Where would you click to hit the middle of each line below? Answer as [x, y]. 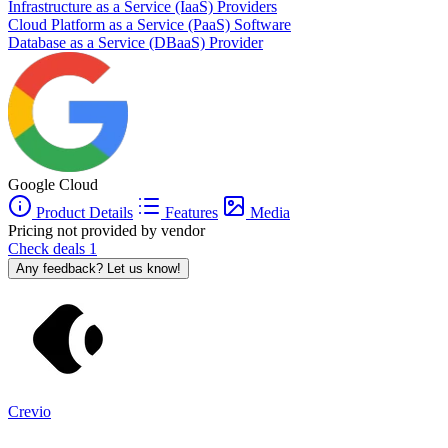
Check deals [48, 248]
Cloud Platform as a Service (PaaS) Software [149, 24]
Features [189, 212]
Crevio [29, 411]
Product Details [82, 212]
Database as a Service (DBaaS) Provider [135, 42]
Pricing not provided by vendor [106, 230]
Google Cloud [53, 184]
